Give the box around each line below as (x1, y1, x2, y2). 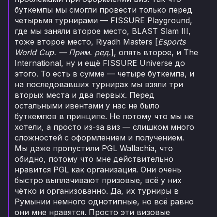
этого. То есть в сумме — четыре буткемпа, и (15, 69, 194, 79)
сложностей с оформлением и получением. (15, 133, 184, 143)
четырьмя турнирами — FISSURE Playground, (15, 15, 192, 26)
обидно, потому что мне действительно (15, 154, 173, 164)
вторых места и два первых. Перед (15, 90, 155, 100)
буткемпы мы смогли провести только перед (15, 5, 192, 15)
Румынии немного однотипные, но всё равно (15, 197, 194, 207)
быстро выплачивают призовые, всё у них (15, 175, 182, 186)
